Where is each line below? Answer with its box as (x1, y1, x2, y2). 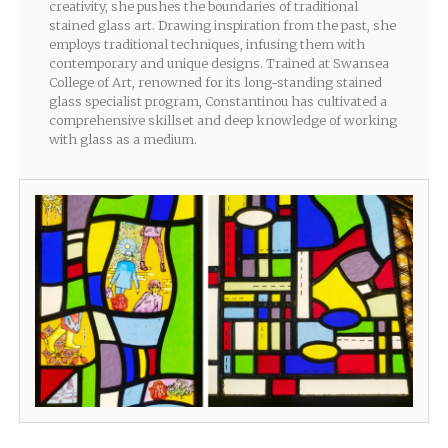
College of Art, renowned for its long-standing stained (48, 74, 382, 91)
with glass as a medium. (48, 131, 197, 148)
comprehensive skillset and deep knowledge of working (48, 112, 397, 129)
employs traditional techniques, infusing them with (48, 36, 365, 53)
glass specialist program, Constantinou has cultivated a (48, 93, 387, 110)
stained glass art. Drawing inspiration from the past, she (48, 17, 396, 34)
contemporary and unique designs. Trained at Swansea (48, 55, 389, 72)
